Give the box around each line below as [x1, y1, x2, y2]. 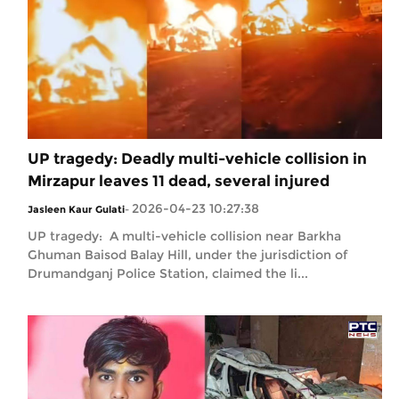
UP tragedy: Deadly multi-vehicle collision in [28, 149, 367, 167]
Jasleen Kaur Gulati [28, 202, 125, 216]
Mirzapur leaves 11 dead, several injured [28, 171, 330, 190]
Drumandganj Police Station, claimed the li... [28, 265, 308, 281]
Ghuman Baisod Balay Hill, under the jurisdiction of [28, 246, 347, 263]
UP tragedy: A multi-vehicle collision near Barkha [28, 227, 341, 244]
